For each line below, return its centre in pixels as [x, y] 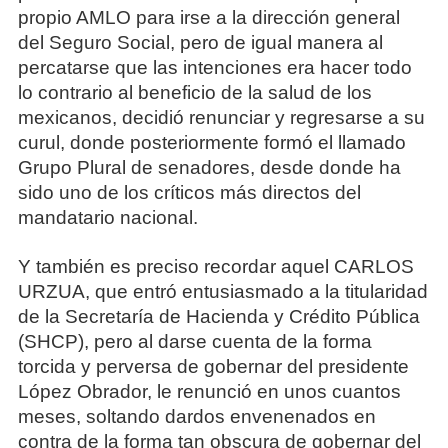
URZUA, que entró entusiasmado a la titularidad [222, 291]
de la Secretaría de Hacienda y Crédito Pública [218, 316]
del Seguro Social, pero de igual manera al [200, 43]
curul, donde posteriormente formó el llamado [211, 143]
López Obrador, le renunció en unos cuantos [209, 391]
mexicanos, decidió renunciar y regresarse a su [221, 118]
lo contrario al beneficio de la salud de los [194, 93]
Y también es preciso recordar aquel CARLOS [215, 266]
